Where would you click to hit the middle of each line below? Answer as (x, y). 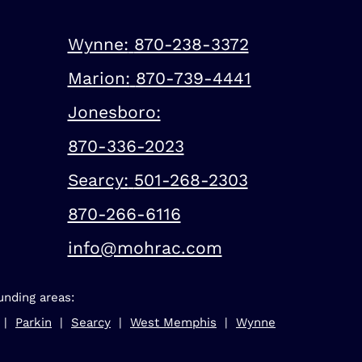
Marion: (99, 78)
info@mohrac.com (145, 248)
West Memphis (173, 322)
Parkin (34, 322)
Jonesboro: (114, 112)
